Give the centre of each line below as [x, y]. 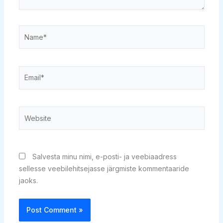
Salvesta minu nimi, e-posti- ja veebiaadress [104, 156]
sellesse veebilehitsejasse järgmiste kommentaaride [104, 168]
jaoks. [28, 180]
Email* [28, 71]
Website [32, 112]
